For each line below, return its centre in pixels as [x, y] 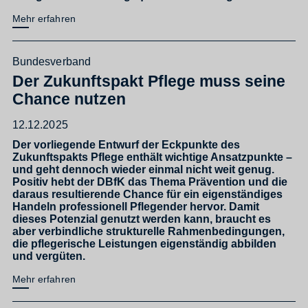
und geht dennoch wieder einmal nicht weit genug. [143, 169]
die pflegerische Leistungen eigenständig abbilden [144, 244]
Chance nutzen [69, 99]
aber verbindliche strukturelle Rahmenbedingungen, [148, 231]
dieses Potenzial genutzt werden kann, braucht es [142, 219]
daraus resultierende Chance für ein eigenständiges [147, 194]
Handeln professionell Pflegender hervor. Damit [136, 207]
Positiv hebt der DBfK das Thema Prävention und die [150, 182]
